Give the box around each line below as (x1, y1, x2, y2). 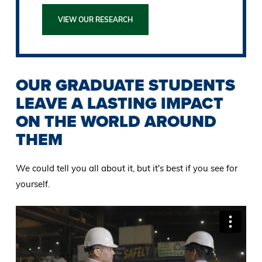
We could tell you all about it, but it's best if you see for (15, 163, 237, 174)
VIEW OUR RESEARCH (58, 15, 133, 25)
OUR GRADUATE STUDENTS (15, 73, 235, 98)
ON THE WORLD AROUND (15, 109, 216, 134)
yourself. (15, 178, 50, 190)
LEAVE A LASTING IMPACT (15, 91, 223, 116)
